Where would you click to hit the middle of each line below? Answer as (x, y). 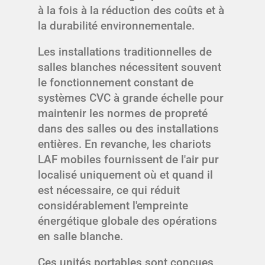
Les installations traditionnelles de (125, 52)
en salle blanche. (80, 237)
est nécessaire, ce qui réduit (109, 190)
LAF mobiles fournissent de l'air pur (128, 160)
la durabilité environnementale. (116, 26)
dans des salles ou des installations (128, 129)
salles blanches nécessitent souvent (130, 67)
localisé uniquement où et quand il (125, 175)
